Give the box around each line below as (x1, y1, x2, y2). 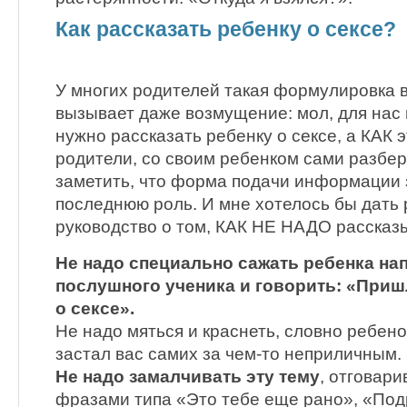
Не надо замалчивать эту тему (55, 367, 320, 387)
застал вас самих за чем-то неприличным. (55, 344, 402, 364)
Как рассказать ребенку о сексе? (55, 17, 396, 42)
